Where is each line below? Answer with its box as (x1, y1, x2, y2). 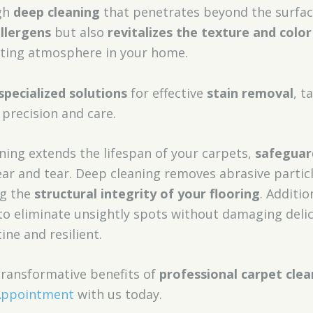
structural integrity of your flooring (34, 184, 260, 202)
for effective (126, 84, 207, 101)
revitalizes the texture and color (107, 24, 312, 41)
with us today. (73, 286, 162, 303)
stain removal (206, 84, 293, 101)
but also (50, 24, 108, 41)
